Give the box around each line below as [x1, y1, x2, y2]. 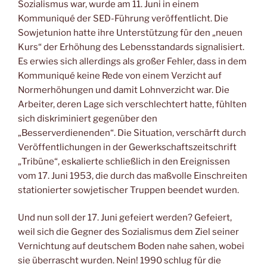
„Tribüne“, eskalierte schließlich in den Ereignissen [18, 156, 230, 167]
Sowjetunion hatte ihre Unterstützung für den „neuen [18, 27, 243, 38]
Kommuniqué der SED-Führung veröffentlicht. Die [18, 13, 228, 24]
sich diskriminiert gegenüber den [18, 113, 157, 124]
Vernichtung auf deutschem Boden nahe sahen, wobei [18, 241, 244, 252]
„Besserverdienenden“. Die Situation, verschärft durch [18, 127, 246, 138]
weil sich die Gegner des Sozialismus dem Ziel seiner [18, 226, 239, 238]
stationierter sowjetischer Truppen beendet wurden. [18, 184, 239, 195]
